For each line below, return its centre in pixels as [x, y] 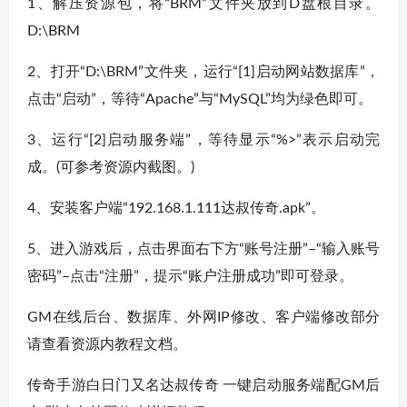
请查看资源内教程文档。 [107, 345]
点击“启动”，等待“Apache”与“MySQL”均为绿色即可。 [200, 99]
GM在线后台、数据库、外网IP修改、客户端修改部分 [203, 318]
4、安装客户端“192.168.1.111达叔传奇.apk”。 [176, 208]
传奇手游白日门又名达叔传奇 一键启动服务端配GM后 [203, 386]
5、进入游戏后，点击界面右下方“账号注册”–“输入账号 [203, 249]
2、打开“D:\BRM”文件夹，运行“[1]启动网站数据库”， [203, 72]
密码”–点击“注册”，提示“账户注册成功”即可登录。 [190, 277]
